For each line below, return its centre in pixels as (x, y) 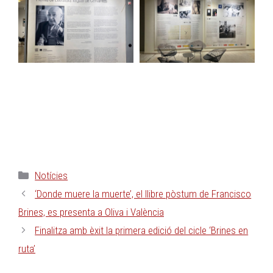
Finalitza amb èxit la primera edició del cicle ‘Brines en (142, 230)
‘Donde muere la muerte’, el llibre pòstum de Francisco (143, 193)
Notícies (51, 175)
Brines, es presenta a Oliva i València (91, 212)
